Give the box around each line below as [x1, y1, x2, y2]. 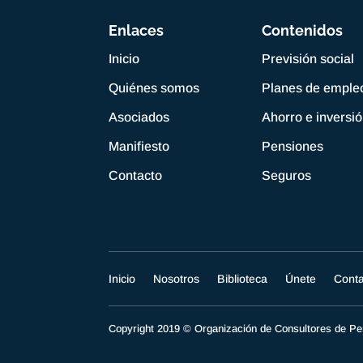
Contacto [109, 168, 163, 182]
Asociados [109, 109, 170, 124]
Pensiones [262, 139, 324, 153]
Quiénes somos [109, 80, 200, 95]
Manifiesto [109, 139, 170, 153]
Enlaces [109, 21, 164, 39]
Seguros [262, 168, 312, 182]
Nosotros [153, 271, 200, 285]
